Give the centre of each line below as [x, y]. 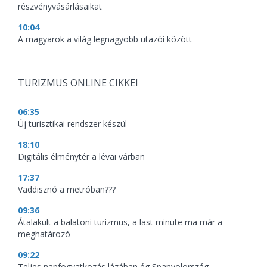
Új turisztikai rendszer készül [72, 124]
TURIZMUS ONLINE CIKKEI [78, 83]
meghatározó [44, 234]
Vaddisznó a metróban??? [67, 190]
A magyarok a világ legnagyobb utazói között [105, 39]
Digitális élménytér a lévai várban [81, 157]
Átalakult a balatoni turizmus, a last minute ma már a [120, 222]
